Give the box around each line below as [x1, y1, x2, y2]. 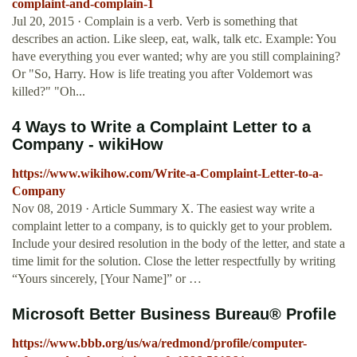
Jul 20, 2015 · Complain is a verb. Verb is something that [12, 14, 297, 29]
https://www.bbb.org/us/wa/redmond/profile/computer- [12, 336, 307, 351]
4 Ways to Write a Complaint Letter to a [12, 118, 311, 136]
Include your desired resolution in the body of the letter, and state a [12, 237, 345, 251]
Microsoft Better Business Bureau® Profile [12, 305, 336, 324]
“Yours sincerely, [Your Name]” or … [12, 272, 202, 286]
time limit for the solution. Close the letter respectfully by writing [12, 254, 335, 269]
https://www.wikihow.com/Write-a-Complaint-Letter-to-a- [12, 167, 323, 181]
